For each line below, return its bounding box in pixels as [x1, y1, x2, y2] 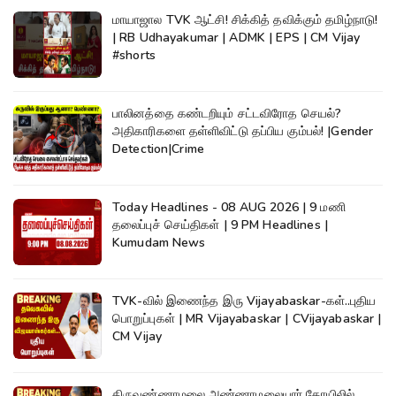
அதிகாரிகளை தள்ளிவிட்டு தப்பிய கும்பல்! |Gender [112, 123, 374, 141]
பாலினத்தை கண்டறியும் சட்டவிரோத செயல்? [112, 105, 342, 123]
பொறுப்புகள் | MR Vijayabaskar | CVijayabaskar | [112, 310, 382, 328]
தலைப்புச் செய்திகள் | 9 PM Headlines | [112, 217, 328, 234]
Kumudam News [112, 234, 206, 252]
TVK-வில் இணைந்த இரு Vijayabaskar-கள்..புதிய [112, 293, 377, 310]
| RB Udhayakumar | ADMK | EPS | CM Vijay [112, 29, 361, 47]
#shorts [112, 47, 156, 65]
